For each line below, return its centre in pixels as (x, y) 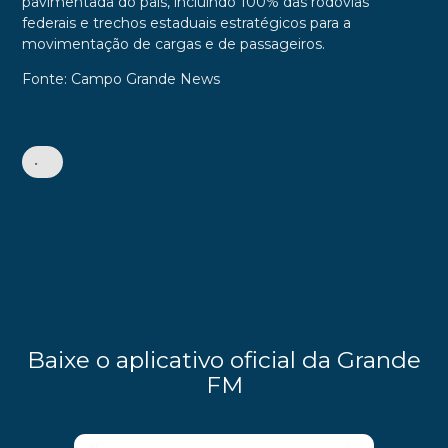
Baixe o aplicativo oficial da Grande (224, 360)
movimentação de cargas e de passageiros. (175, 43)
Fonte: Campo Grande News (122, 78)
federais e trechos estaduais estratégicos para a (186, 22)
